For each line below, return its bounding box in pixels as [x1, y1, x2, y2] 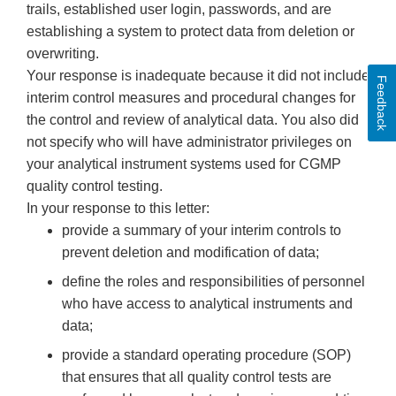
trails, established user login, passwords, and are [27, 2, 331, 18]
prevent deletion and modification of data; [62, 245, 319, 261]
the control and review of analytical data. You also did [27, 112, 359, 128]
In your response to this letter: [27, 201, 209, 217]
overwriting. [27, 46, 99, 62]
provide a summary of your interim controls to [62, 223, 341, 239]
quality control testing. [27, 179, 163, 194]
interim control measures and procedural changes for [27, 90, 355, 106]
